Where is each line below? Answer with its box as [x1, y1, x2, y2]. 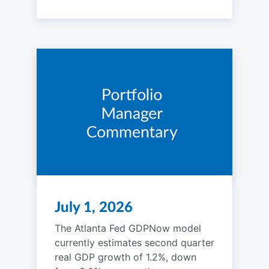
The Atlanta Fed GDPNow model [54, 222, 201, 234]
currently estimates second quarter [54, 236, 214, 249]
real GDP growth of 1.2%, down [54, 250, 196, 263]
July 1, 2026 [54, 200, 133, 215]
